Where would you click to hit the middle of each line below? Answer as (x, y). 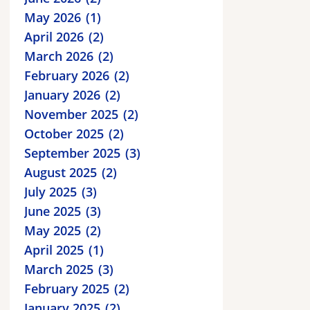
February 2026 (67, 75)
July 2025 (51, 191)
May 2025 (53, 230)
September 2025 (72, 153)
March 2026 (59, 56)
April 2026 (54, 36)
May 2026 (53, 17)
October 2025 (64, 133)
